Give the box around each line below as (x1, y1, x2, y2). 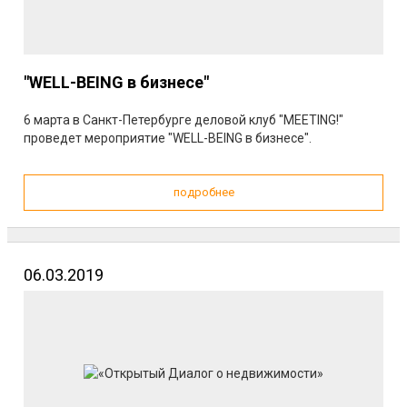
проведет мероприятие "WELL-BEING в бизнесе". (24, 131, 312, 145)
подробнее (173, 185, 234, 199)
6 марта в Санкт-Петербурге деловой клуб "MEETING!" (24, 113, 343, 127)
